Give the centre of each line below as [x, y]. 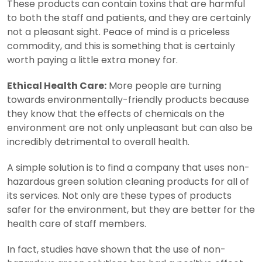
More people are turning [164, 85]
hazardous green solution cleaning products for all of [128, 181]
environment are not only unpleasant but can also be [130, 127]
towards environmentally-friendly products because [128, 99]
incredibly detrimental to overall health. [98, 142]
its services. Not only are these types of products [119, 195]
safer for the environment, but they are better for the [131, 209]
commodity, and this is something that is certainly [121, 46]
